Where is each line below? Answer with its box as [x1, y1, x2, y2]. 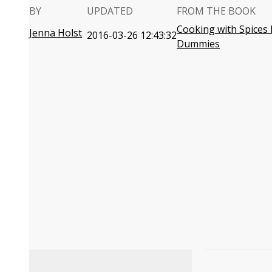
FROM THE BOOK [177, 4, 256, 18]
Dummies [177, 37, 220, 50]
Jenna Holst [29, 26, 82, 39]
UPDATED [87, 4, 133, 18]
